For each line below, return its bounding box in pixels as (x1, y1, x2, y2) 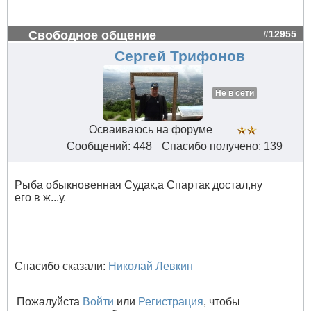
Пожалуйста (17, 296, 83, 308)
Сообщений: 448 (67, 140, 152, 153)
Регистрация (138, 296, 203, 308)
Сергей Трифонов (114, 48, 245, 65)
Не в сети (215, 87, 254, 98)
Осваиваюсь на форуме (88, 124, 212, 136)
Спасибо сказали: (15, 260, 108, 273)
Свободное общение (28, 28, 156, 43)
